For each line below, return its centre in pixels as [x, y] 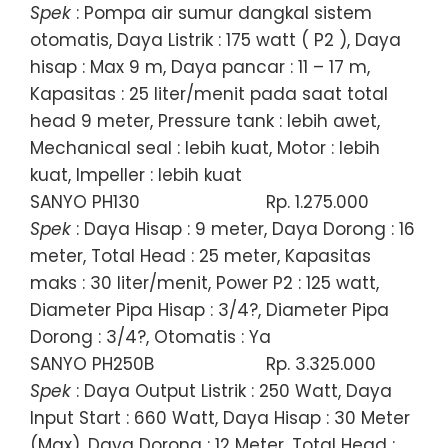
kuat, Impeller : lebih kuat [136, 174]
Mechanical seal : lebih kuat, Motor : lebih [205, 147]
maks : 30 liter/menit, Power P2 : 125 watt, [204, 282]
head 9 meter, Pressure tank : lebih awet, [205, 120]
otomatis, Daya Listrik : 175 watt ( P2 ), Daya [215, 39]
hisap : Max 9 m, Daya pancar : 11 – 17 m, [200, 66]
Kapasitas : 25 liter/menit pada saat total [209, 93]
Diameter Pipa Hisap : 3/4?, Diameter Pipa [209, 309]
